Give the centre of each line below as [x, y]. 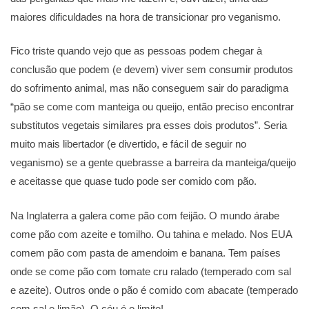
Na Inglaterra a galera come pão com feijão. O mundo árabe [145, 215]
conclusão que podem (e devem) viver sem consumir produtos [152, 70]
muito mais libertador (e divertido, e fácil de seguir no [128, 144]
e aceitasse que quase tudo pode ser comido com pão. [133, 181]
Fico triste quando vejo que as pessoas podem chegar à [136, 51]
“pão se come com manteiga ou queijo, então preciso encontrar [152, 107]
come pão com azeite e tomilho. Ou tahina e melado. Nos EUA [151, 234]
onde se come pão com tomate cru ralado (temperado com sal [151, 271]
